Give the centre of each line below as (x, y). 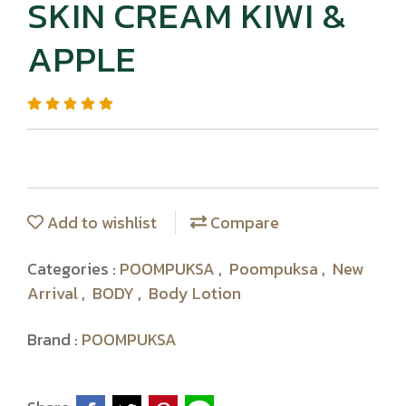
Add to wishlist (100, 222)
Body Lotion (195, 293)
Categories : (73, 269)
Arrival (54, 293)
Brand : (54, 339)
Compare (243, 222)
